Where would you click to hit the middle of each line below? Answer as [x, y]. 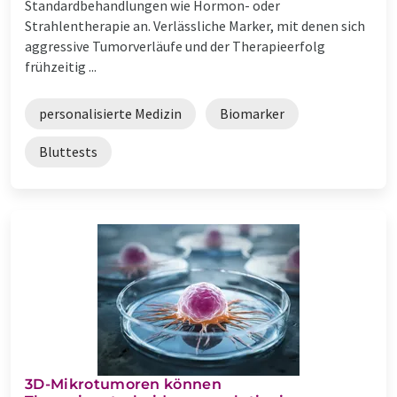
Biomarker [252, 113]
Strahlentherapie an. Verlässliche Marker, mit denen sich [195, 25]
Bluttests [68, 151]
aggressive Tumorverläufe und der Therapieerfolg [175, 46]
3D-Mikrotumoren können [124, 384]
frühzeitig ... [61, 66]
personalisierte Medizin [110, 113]
